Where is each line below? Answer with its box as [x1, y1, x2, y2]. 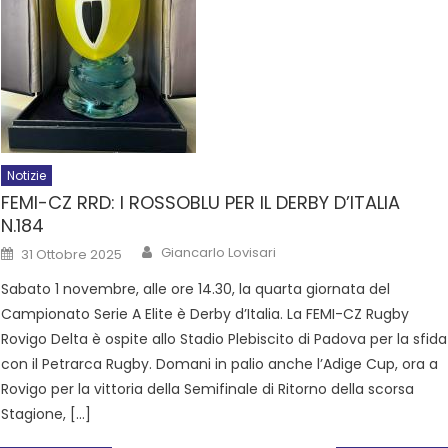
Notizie [7, 167, 47, 184]
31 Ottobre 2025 [21, 245, 123, 264]
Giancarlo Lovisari [161, 243, 277, 262]
